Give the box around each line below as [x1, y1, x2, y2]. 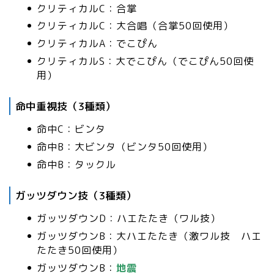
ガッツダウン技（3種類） [15, 188, 136, 202]
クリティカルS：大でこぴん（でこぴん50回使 [37, 54, 254, 68]
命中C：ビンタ [37, 122, 106, 136]
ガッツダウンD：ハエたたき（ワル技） [37, 212, 221, 226]
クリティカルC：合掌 [37, 1, 137, 15]
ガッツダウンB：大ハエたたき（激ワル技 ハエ [37, 229, 262, 243]
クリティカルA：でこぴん [37, 36, 158, 50]
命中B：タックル [37, 157, 116, 171]
